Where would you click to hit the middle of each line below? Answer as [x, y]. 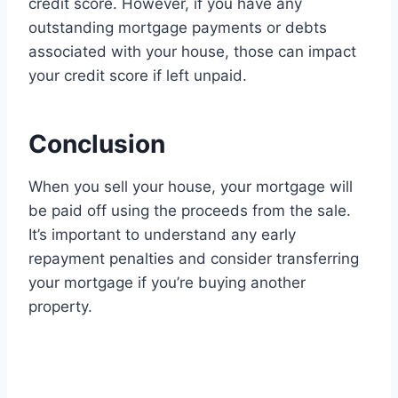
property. [60, 307]
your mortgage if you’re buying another [167, 283]
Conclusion [97, 144]
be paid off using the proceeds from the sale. [190, 211]
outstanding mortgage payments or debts [178, 28]
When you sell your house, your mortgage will [191, 187]
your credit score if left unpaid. [138, 76]
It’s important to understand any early [162, 235]
